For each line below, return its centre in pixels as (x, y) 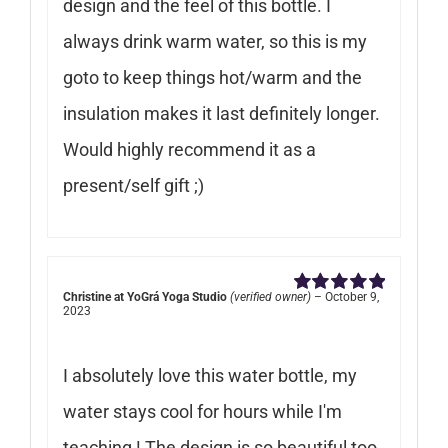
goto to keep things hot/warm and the (212, 77)
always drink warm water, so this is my (214, 41)
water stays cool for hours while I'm (202, 411)
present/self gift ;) (133, 185)
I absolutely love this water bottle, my (209, 375)
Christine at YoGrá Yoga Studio (144, 296)
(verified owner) (270, 296)
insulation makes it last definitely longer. (221, 113)
